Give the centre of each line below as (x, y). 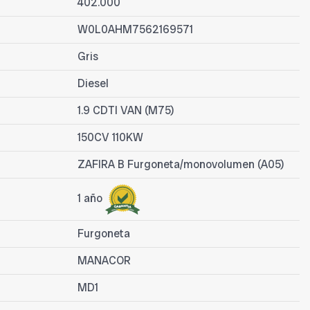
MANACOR (104, 261)
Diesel (93, 84)
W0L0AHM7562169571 (135, 30)
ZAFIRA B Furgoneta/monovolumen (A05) (181, 165)
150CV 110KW (110, 138)
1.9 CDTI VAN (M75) (126, 111)
